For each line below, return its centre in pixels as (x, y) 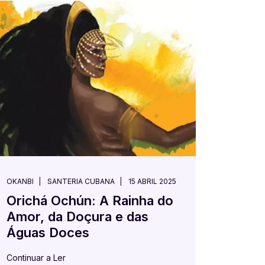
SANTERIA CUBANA (81, 181)
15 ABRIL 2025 (152, 181)
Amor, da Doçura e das (77, 216)
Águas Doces (48, 232)
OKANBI (20, 181)
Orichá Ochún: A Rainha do (90, 200)
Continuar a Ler (36, 257)
